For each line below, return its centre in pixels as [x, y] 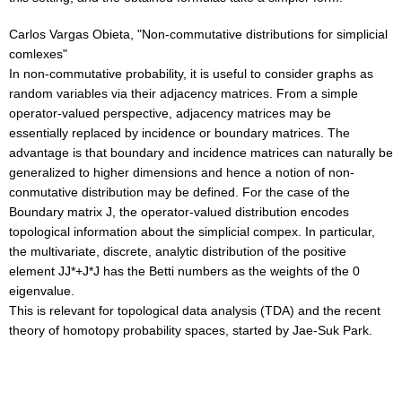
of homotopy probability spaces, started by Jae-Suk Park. [210, 331]
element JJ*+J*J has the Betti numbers [118, 271]
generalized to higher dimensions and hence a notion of [167, 173]
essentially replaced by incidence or [110, 133]
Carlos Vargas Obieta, [71, 35]
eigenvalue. [42, 291]
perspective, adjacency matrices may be [217, 114]
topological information [73, 232]
